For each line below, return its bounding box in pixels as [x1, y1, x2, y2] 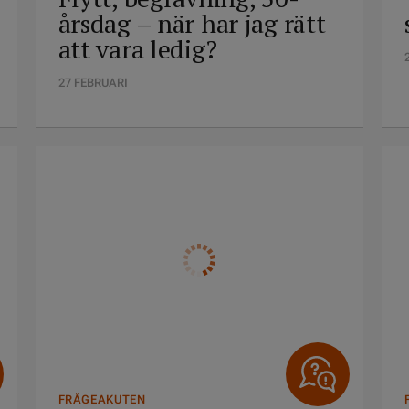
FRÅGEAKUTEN [58, 393, 146, 406]
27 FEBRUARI [58, 76, 128, 89]
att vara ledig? [58, 32, 217, 66]
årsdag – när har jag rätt [58, 6, 326, 40]
